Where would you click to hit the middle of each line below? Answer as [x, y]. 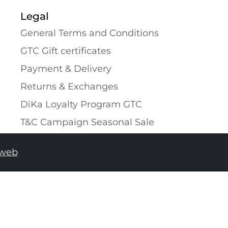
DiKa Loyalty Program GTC [81, 104]
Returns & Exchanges [69, 86]
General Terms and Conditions [90, 33]
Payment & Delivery [66, 68]
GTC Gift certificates [66, 51]
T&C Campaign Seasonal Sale [87, 122]
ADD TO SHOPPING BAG [151, 196]
